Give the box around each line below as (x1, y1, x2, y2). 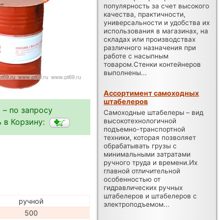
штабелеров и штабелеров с (104, 192, 197, 200)
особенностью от (104, 175, 161, 183)
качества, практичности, (104, 10, 186, 18)
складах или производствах (104, 35, 196, 43)
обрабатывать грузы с (104, 141, 177, 150)
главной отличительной (104, 166, 181, 175)
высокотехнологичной (104, 116, 177, 125)
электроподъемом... (104, 200, 170, 208)
